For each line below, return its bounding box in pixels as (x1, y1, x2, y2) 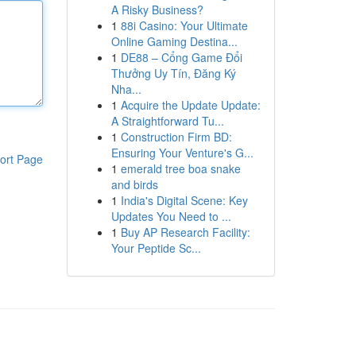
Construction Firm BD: (120, 129, 232, 145)
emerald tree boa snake (120, 161, 241, 176)
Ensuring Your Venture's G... (110, 145, 253, 161)
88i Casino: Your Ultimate (120, 17, 248, 33)
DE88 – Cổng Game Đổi (120, 49, 242, 65)
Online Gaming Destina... (110, 33, 238, 49)
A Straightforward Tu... (110, 113, 224, 129)
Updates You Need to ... (110, 208, 231, 224)
